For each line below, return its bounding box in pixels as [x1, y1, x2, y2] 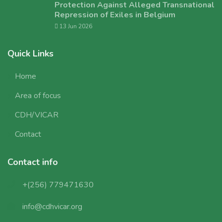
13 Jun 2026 [58, 22, 92, 30]
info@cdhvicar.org [22, 201, 82, 212]
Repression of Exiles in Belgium [55, 9, 175, 20]
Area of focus [15, 90, 61, 101]
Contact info [7, 156, 58, 168]
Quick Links [7, 48, 54, 59]
